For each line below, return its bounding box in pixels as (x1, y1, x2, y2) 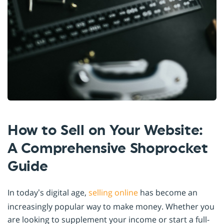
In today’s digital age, (7, 186, 88, 198)
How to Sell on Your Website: (7, 123, 203, 137)
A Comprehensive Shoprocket (7, 141, 208, 155)
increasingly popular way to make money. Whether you (7, 200, 214, 212)
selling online (88, 186, 138, 198)
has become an (138, 186, 197, 198)
